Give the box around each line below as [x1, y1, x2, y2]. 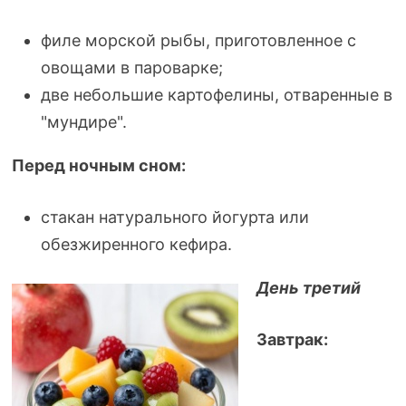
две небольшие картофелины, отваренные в [40, 85, 392, 104]
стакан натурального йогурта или [40, 208, 309, 227]
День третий [256, 278, 361, 297]
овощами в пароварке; [40, 58, 223, 77]
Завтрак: [256, 330, 328, 349]
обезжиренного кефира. [40, 235, 232, 254]
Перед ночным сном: [11, 156, 186, 175]
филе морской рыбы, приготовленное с [40, 31, 356, 50]
